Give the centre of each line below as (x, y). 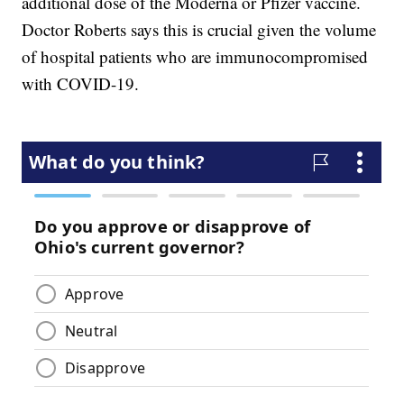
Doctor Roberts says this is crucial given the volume (199, 29)
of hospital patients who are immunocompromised (195, 56)
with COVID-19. (81, 83)
